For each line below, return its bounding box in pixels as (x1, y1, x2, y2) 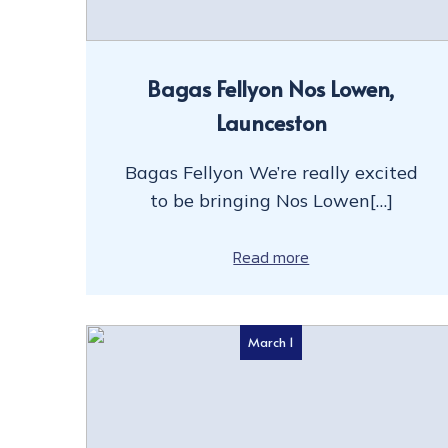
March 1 (248, 333, 295, 352)
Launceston (215, 106, 327, 137)
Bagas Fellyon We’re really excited (124, 160, 418, 184)
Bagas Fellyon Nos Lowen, (147, 72, 396, 103)
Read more (233, 245, 310, 270)
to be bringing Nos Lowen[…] (149, 188, 393, 212)
